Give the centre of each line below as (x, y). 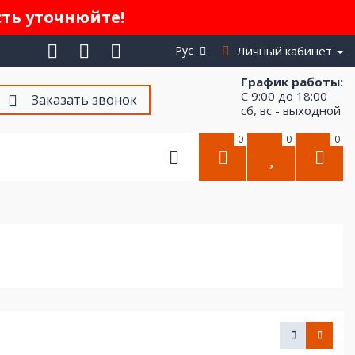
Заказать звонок (84, 100)
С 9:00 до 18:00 (284, 96)
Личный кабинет (284, 51)
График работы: (292, 82)
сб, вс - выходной (291, 110)
